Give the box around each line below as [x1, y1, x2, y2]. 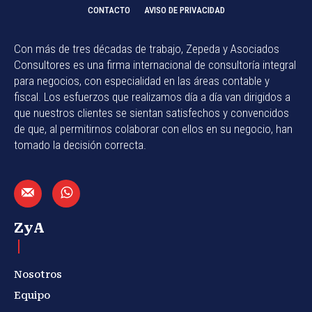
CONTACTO [87, 5, 130, 16]
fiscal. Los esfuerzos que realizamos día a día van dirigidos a [14, 90, 290, 104]
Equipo [14, 290, 50, 302]
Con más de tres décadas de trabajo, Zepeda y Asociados [14, 42, 279, 56]
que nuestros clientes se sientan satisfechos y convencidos [14, 106, 289, 120]
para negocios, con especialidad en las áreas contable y [14, 74, 270, 88]
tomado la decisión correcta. [14, 138, 146, 153]
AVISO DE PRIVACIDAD [143, 5, 225, 16]
